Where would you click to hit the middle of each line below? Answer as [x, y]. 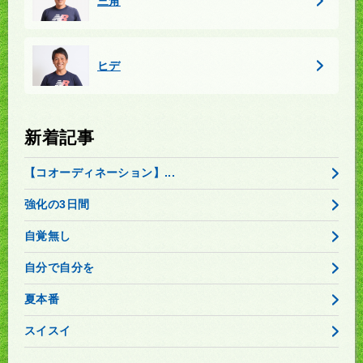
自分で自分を [60, 267]
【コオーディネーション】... [100, 172]
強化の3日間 [57, 204]
